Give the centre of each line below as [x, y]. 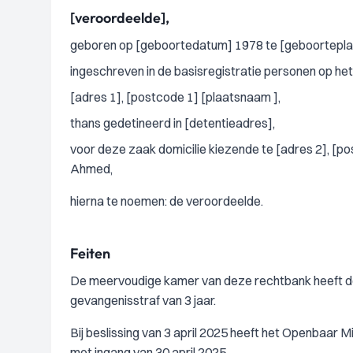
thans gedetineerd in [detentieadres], [173, 123]
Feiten [90, 253]
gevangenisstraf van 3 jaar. [143, 300]
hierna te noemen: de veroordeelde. [167, 201]
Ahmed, [91, 169]
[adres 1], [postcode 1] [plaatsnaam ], [175, 97]
